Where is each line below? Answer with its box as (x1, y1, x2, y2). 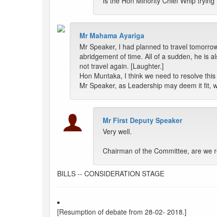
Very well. (103, 126, 132, 137)
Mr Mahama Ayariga (79, 31, 144, 41)
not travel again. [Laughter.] (79, 61, 164, 71)
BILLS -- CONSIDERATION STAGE (57, 169, 164, 179)
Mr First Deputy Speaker (103, 115, 182, 125)
